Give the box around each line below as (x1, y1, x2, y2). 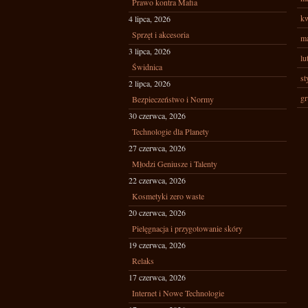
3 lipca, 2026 (129, 45, 170, 56)
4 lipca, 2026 (129, 13, 170, 24)
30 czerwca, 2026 (129, 110, 186, 121)
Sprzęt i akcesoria (132, 29, 189, 40)
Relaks (132, 255, 154, 266)
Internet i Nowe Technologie (132, 287, 224, 298)
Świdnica (132, 61, 162, 72)
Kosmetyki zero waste (132, 190, 204, 201)
